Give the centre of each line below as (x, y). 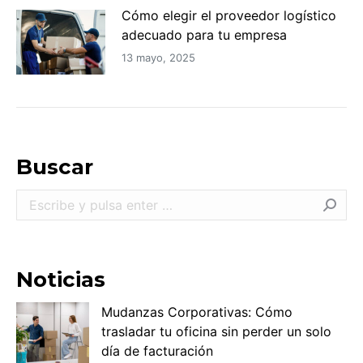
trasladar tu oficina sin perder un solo (216, 331)
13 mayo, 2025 (158, 57)
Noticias (61, 279)
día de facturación (157, 350)
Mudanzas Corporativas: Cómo (197, 312)
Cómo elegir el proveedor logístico (229, 15)
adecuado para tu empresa (204, 34)
